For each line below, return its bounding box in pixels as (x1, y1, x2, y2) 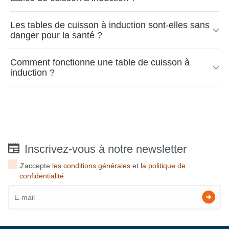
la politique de (141, 162, 186, 170)
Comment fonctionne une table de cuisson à (10, 57, 190, 68)
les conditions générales (52, 162, 131, 170)
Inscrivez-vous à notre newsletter (25, 143, 187, 156)
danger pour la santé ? (10, 30, 102, 41)
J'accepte (19, 162, 53, 170)
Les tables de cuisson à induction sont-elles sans (10, 20, 210, 31)
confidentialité (19, 172, 64, 180)
